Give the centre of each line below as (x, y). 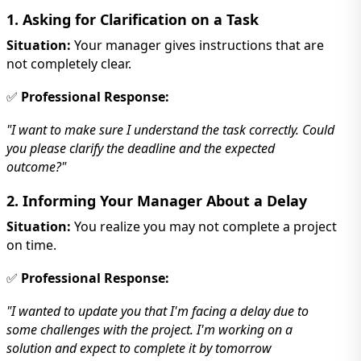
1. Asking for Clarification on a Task (133, 19)
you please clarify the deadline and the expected (141, 148)
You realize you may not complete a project (204, 226)
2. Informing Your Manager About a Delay (157, 200)
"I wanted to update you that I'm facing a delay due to (158, 311)
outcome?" (36, 166)
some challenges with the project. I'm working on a (149, 329)
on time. (31, 245)
